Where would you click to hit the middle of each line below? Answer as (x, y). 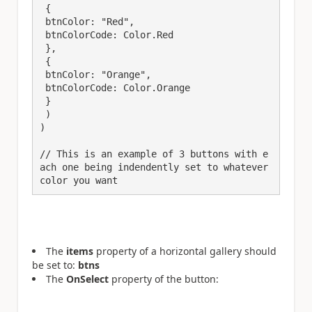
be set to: (55, 265)
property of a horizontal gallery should (185, 251)
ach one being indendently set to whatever (154, 167)
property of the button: (164, 279)
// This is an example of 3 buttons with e (154, 154)
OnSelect (87, 279)
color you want (79, 180)
